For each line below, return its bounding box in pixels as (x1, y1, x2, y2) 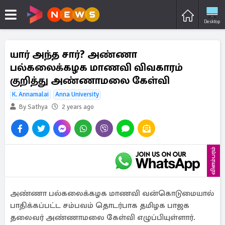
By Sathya (18, 103, 48, 111)
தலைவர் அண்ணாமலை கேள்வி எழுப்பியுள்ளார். (10, 212, 195, 222)
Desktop (204, 18, 220, 25)
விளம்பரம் (209, 147, 217, 175)
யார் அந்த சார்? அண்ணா (10, 48, 137, 61)
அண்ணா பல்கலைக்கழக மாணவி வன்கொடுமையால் (10, 188, 214, 198)
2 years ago (62, 103, 94, 111)
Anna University (55, 90, 99, 98)
